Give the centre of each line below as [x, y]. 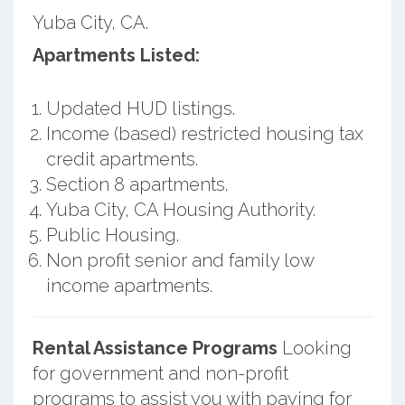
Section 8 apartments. [137, 184]
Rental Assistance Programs [155, 348]
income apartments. [129, 285]
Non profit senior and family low [179, 260]
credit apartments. [122, 159]
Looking [314, 348]
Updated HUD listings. [140, 108]
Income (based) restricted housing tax [204, 133]
